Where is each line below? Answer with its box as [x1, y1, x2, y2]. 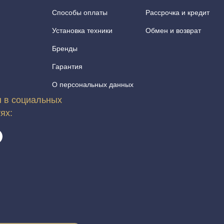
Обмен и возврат [145, 26, 201, 34]
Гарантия [52, 62, 82, 70]
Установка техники [52, 26, 112, 34]
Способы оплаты [52, 8, 107, 16]
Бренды [52, 44, 77, 52]
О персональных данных [52, 80, 133, 88]
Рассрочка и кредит [145, 8, 209, 16]
